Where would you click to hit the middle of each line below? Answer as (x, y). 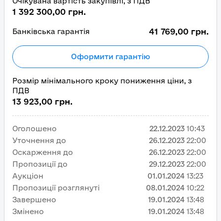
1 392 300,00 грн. (49, 12)
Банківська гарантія (51, 31)
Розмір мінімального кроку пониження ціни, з (102, 81)
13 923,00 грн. (42, 101)
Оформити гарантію (110, 56)
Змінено (28, 211)
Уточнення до (39, 140)
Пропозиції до (40, 164)
